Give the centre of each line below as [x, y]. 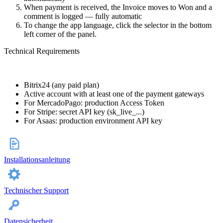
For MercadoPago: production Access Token [94, 103]
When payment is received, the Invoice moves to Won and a [118, 7]
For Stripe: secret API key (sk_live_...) [84, 112]
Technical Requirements [42, 51]
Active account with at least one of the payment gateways [114, 94]
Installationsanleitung [37, 160]
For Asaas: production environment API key [93, 121]
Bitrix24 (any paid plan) [61, 85]
